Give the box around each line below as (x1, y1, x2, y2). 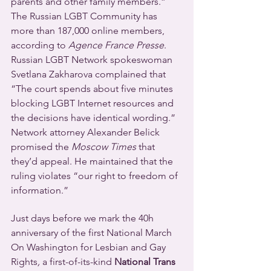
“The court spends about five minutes (11, 83, 175, 95)
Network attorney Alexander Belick (11, 126, 162, 139)
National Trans (114, 256, 178, 268)
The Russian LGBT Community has (11, 10, 160, 22)
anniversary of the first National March (11, 227, 174, 239)
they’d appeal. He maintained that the (11, 155, 175, 168)
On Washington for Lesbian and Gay (11, 241, 168, 253)
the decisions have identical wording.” (11, 112, 178, 124)
